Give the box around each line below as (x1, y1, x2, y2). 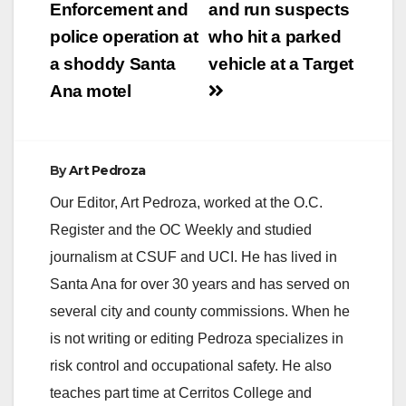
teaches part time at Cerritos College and (50, 384, 312, 401)
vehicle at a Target (208, 53, 354, 73)
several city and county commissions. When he (50, 303, 350, 319)
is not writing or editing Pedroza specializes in (50, 330, 343, 346)
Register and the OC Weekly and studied (50, 221, 312, 237)
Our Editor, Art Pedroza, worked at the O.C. (50, 194, 323, 210)
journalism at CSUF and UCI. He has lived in (50, 248, 337, 265)
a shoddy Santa (50, 53, 176, 73)
